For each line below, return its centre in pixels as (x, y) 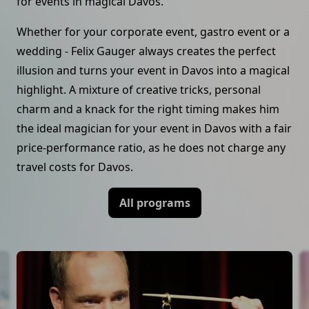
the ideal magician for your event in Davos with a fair (154, 128)
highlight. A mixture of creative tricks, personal (139, 90)
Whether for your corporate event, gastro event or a (153, 32)
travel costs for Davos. (75, 167)
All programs (154, 203)
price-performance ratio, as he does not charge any (151, 148)
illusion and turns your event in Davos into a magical (153, 70)
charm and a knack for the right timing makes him (148, 109)
